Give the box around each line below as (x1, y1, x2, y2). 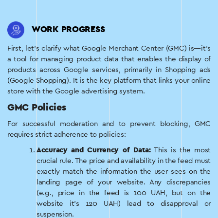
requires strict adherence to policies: (7, 131, 126, 139)
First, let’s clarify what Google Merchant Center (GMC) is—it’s (7, 45, 211, 53)
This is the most (150, 146, 211, 154)
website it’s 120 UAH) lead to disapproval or (36, 200, 211, 208)
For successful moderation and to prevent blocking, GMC (7, 120, 211, 128)
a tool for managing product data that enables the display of (7, 55, 211, 63)
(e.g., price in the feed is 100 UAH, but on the (36, 189, 211, 197)
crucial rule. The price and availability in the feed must (36, 157, 211, 165)
